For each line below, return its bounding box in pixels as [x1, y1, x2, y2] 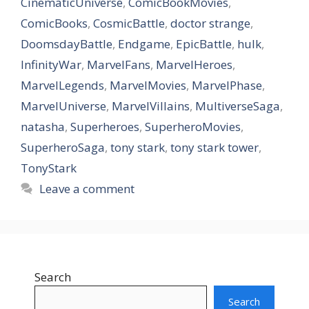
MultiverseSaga [195, 97, 280, 114]
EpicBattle [176, 35, 232, 52]
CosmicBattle [93, 14, 165, 31]
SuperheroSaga [21, 139, 105, 155]
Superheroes [70, 118, 139, 134]
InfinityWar [21, 56, 81, 72]
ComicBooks [21, 14, 88, 31]
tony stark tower [170, 139, 259, 155]
